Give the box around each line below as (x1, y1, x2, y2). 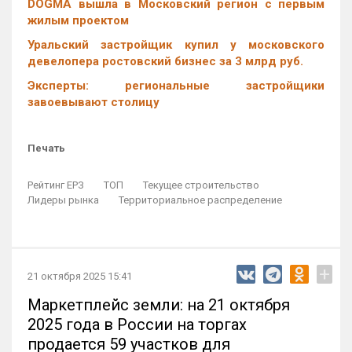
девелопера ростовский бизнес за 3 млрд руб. (27, 54, 303, 69)
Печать (27, 142, 65, 155)
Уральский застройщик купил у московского (27, 38, 324, 53)
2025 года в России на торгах (27, 315, 247, 335)
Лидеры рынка (27, 194, 99, 207)
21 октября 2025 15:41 (27, 270, 132, 283)
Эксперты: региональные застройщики (27, 79, 324, 93)
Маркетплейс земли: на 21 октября (27, 295, 290, 315)
